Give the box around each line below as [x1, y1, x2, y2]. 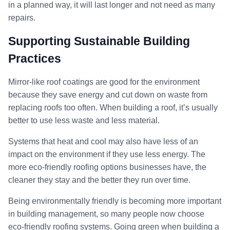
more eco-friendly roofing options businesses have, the [8, 162, 206, 171]
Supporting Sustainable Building [8, 34, 190, 48]
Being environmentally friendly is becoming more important [8, 196, 221, 205]
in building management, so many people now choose [8, 209, 204, 218]
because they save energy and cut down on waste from [8, 90, 207, 99]
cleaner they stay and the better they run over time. [8, 175, 190, 184]
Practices [8, 51, 61, 65]
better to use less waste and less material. [8, 116, 160, 125]
